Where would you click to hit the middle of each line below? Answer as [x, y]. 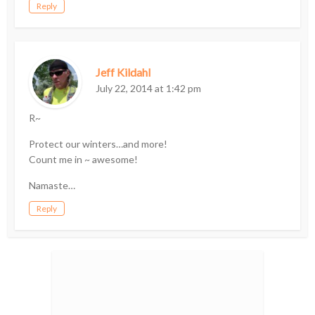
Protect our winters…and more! [98, 144]
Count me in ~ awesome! [84, 160]
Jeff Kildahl [123, 72]
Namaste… [52, 186]
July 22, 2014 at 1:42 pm [149, 89]
